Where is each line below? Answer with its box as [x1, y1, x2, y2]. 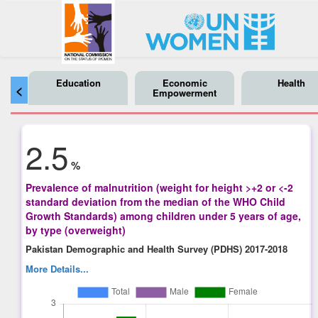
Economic [162, 76, 207, 89]
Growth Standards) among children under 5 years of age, [26, 208, 302, 223]
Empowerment [153, 86, 216, 99]
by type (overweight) [26, 222, 126, 237]
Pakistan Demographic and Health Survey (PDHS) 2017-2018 [26, 241, 288, 256]
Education [55, 76, 101, 89]
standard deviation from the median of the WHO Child [26, 194, 286, 209]
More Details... [26, 261, 89, 275]
